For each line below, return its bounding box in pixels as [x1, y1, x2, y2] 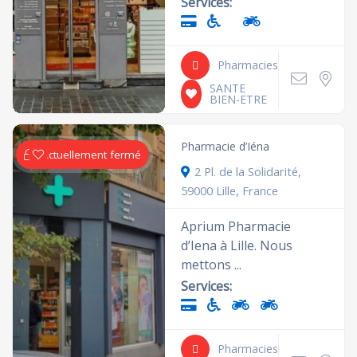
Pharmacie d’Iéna [181, 138, 270, 154]
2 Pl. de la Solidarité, [194, 163, 302, 179]
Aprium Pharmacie [181, 217, 292, 235]
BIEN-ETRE [210, 91, 268, 107]
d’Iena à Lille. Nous [181, 236, 293, 254]
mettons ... [181, 255, 242, 273]
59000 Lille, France [181, 182, 279, 198]
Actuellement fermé [41, 147, 142, 162]
